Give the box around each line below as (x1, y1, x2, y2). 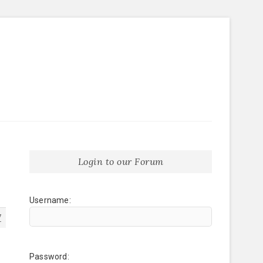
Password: (29, 252, 69, 261)
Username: (29, 195, 71, 205)
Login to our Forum (77, 156, 164, 167)
